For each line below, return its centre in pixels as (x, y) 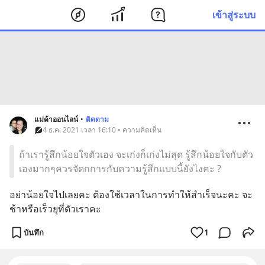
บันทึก (34, 232)
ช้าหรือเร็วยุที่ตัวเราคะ (55, 209)
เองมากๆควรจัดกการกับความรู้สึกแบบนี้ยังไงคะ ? (120, 169)
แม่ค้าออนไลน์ (56, 119)
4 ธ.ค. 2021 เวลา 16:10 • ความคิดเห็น (102, 130)
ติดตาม (97, 119)
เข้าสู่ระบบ (234, 14)
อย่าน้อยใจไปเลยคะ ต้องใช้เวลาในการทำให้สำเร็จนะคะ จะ (131, 195)
